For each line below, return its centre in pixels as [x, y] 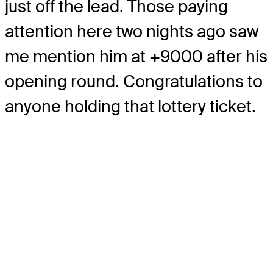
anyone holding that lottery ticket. [130, 106]
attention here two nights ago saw [132, 31]
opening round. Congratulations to [134, 81]
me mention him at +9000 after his [136, 56]
